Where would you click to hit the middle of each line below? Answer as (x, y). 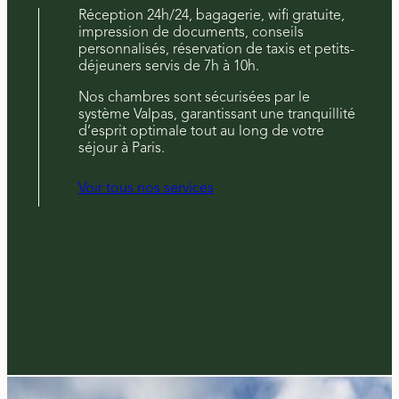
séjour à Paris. (121, 148)
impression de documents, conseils (191, 33)
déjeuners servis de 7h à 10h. (168, 66)
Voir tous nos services (146, 188)
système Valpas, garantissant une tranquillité (216, 114)
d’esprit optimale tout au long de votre (201, 131)
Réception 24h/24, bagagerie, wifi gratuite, (211, 16)
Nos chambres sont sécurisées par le (194, 98)
